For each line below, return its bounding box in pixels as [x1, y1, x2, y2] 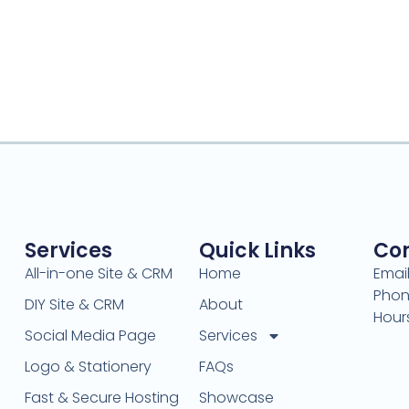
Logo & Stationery [25, 356, 152, 378]
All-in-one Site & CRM [25, 263, 173, 285]
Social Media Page [25, 325, 157, 347]
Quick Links [199, 236, 317, 266]
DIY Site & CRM [25, 294, 125, 316]
